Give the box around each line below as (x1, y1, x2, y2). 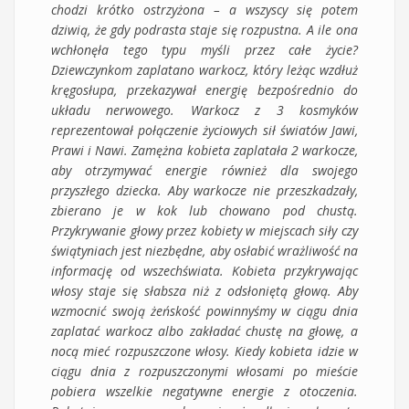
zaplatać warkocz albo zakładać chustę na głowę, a (51, 321, 358, 340)
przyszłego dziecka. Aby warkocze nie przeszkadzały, (51, 181, 358, 199)
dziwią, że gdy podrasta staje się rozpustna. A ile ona (51, 20, 358, 38)
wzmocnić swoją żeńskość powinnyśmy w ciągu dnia (51, 301, 358, 320)
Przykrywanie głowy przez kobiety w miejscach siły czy (51, 221, 358, 239)
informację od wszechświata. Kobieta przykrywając (51, 261, 358, 279)
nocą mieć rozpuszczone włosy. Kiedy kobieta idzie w (51, 341, 358, 360)
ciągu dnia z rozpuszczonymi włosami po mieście (51, 362, 358, 380)
